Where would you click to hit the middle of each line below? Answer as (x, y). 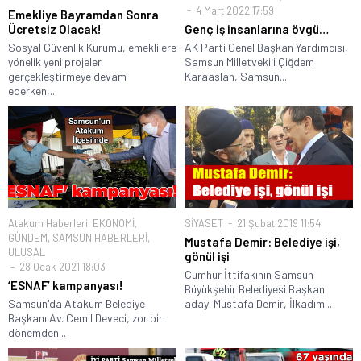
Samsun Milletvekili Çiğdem (249, 62)
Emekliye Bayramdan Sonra (83, 15)
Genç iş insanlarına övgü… (257, 29)
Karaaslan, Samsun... (236, 77)
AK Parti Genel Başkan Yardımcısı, (266, 48)
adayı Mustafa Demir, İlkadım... (258, 303)
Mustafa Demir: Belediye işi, (262, 241)
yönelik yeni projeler (55, 62)
